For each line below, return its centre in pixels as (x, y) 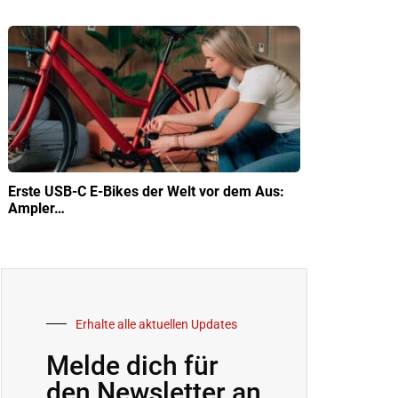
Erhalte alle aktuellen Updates (156, 324)
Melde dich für (132, 365)
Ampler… (36, 208)
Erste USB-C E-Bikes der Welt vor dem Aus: (146, 191)
